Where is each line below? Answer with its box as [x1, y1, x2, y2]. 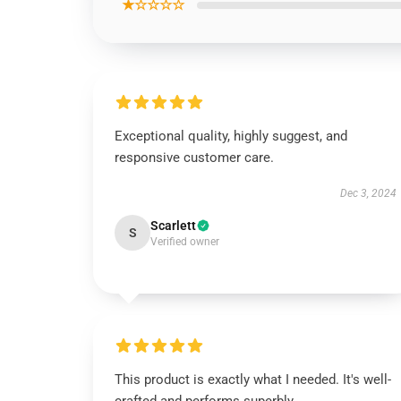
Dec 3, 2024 [339, 187, 397, 200]
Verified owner [150, 235, 219, 248]
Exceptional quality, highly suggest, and [115, 128, 347, 144]
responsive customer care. [115, 149, 274, 166]
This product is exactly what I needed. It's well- [115, 371, 391, 388]
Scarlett [150, 218, 196, 233]
